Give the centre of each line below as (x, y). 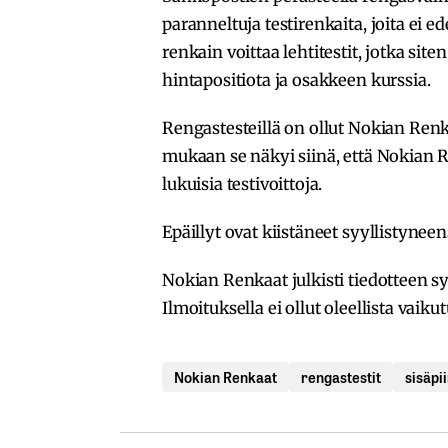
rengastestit (341, 376)
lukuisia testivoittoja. (244, 183)
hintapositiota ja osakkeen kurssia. (296, 79)
